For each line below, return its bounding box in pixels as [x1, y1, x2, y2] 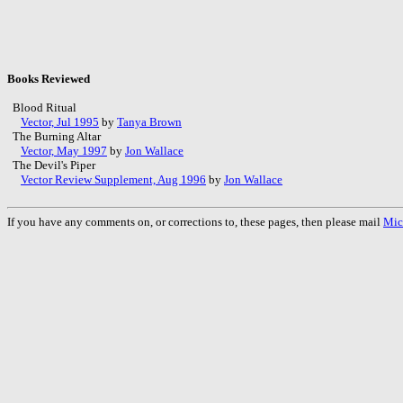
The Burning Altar [7, 129, 103, 143]
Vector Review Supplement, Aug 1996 [21, 172, 206, 186]
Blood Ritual [7, 100, 79, 114]
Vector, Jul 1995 [21, 114, 99, 129]
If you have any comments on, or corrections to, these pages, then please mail [7, 214, 383, 228]
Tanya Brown [117, 114, 182, 129]
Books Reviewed [7, 71, 90, 85]
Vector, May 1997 [21, 143, 107, 157]
